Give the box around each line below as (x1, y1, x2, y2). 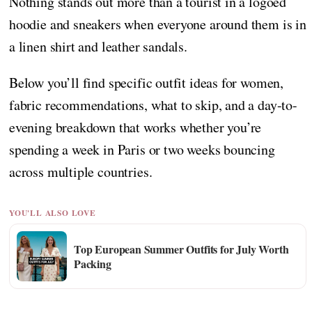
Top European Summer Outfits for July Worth (74, 241, 289, 258)
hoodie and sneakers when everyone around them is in (9, 14, 306, 33)
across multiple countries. (9, 162, 153, 181)
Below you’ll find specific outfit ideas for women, (9, 72, 284, 92)
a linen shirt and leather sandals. (9, 36, 187, 56)
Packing (74, 256, 111, 272)
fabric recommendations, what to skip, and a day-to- (9, 95, 297, 114)
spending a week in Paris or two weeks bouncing (9, 139, 275, 159)
